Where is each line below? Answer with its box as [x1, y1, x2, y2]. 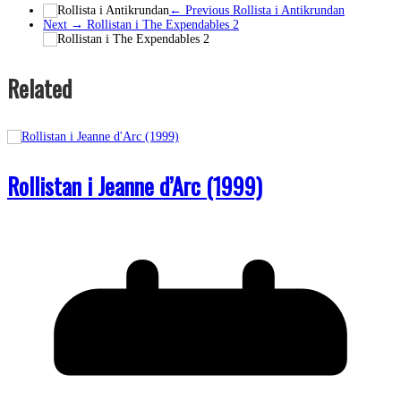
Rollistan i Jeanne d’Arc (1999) [7, 167, 262, 203]
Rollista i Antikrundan [229, 3, 345, 17]
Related [7, 70, 72, 106]
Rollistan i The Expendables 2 [83, 17, 239, 31]
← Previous [169, 3, 229, 17]
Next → [43, 17, 83, 31]
